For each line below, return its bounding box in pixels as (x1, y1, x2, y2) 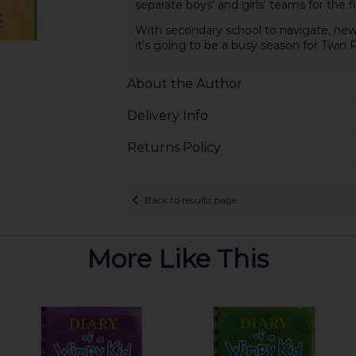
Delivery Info (126, 108, 208, 124)
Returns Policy (126, 140, 221, 156)
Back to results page (144, 193, 237, 206)
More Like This (87, 243, 269, 275)
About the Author (126, 76, 242, 92)
